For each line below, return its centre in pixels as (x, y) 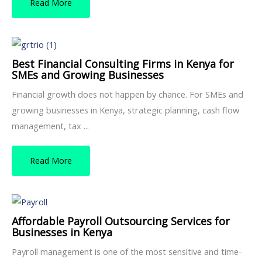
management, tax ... (50, 125)
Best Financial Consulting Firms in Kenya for (123, 63)
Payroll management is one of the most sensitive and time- (127, 252)
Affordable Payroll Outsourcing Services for (121, 221)
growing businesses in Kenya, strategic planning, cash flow (125, 110)
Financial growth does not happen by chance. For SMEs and (127, 94)
